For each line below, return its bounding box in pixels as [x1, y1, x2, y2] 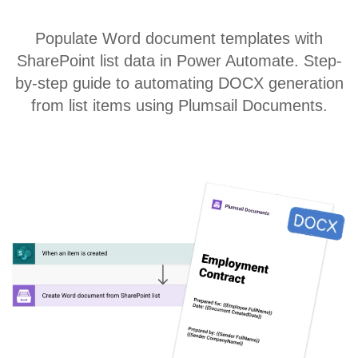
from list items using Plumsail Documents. [30, 97, 328, 114]
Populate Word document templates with [35, 30, 323, 47]
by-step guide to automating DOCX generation [14, 74, 344, 92]
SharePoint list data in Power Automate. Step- [16, 52, 342, 70]
